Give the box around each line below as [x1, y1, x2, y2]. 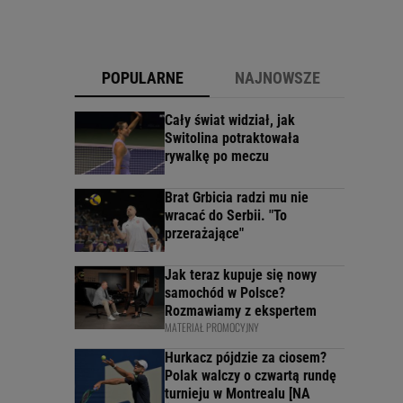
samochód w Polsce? [165, 284, 285, 302]
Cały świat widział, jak [165, 112, 295, 130]
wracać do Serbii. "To [165, 207, 287, 225]
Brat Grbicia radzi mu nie [165, 189, 309, 207]
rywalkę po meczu [165, 148, 269, 166]
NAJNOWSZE [234, 68, 320, 88]
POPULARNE [101, 68, 184, 88]
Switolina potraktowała [165, 130, 300, 148]
